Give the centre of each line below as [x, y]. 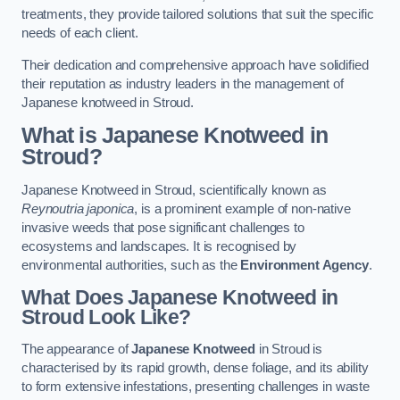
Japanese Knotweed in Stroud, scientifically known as [174, 190]
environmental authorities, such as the [131, 265]
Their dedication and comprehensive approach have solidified [195, 65]
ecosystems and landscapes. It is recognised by [159, 246]
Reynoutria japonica [78, 208]
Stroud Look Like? [106, 317]
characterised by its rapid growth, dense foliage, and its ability [195, 367]
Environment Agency [304, 265]
